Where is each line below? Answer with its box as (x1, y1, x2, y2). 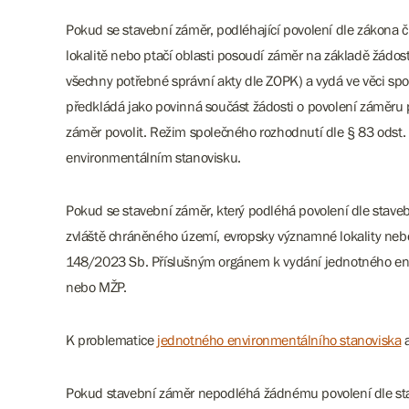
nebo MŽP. (66, 278, 133, 295)
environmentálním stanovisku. (66, 149, 245, 165)
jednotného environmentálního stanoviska (157, 331, 402, 348)
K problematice (66, 331, 157, 348)
